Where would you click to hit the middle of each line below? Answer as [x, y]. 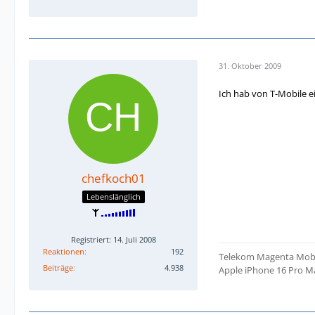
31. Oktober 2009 [250, 66]
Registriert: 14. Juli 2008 [113, 240]
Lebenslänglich [113, 197]
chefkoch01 [113, 178]
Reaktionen [64, 252]
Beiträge [58, 268]
